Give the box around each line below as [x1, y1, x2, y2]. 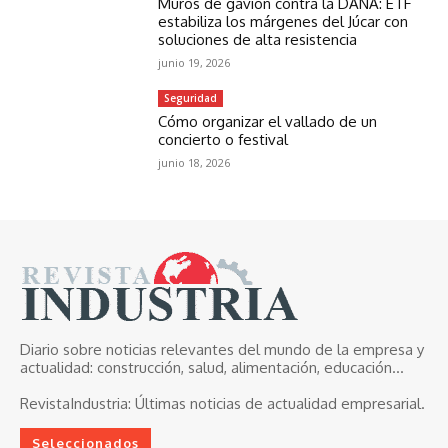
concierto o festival [158, 129, 289, 149]
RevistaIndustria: [20, 393, 131, 413]
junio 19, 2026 [158, 54, 231, 70]
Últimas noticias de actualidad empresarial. [131, 393, 425, 413]
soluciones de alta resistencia [158, 29, 358, 49]
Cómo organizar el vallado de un [158, 111, 378, 131]
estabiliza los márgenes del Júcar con [158, 11, 409, 31]
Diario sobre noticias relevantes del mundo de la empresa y [20, 339, 424, 359]
